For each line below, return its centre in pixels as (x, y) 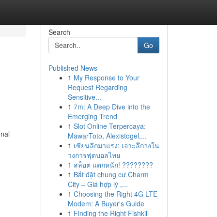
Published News (73, 68)
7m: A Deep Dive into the (112, 107)
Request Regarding (97, 87)
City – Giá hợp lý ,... (98, 184)
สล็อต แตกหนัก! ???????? (113, 165)
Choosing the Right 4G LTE (115, 194)
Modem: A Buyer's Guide (106, 203)
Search (59, 32)
